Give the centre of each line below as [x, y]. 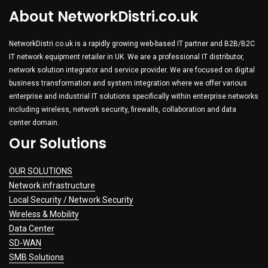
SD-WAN [25, 243]
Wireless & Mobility [44, 214]
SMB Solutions [36, 258]
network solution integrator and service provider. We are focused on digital [132, 70]
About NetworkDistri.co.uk [103, 17]
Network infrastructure [52, 186]
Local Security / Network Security [71, 200]
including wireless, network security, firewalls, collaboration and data [123, 110]
